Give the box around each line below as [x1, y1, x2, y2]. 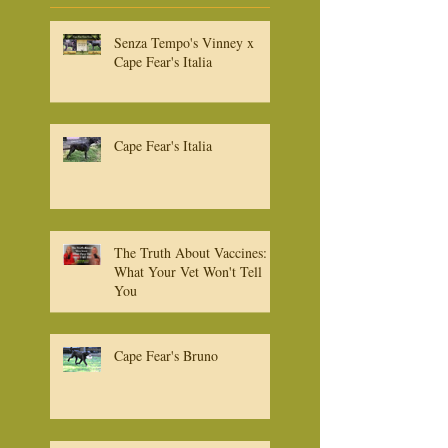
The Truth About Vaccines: [114, 287, 267, 307]
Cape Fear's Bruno [114, 390, 218, 410]
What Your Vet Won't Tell [114, 306, 262, 326]
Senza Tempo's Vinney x [114, 77, 254, 97]
